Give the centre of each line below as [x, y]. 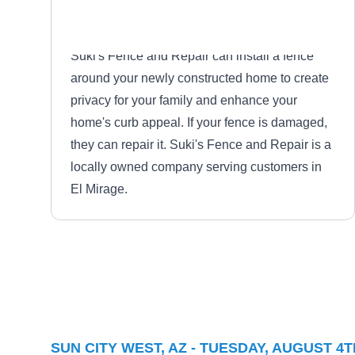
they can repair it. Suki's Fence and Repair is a [201, 145]
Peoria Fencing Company [226, 286]
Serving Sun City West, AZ [211, 305]
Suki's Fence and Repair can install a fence [192, 56]
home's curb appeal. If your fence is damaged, [199, 122]
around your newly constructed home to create [200, 78]
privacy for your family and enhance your [184, 100]
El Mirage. [99, 189]
